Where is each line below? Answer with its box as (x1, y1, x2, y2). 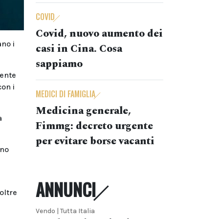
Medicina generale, (36, 103, 131, 119)
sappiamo (36, 56, 83, 72)
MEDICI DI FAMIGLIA (36, 88, 95, 100)
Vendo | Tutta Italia (36, 207, 95, 215)
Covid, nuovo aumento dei (36, 26, 163, 42)
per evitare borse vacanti (36, 133, 154, 149)
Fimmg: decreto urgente (36, 118, 153, 134)
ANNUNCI (36, 176, 96, 202)
